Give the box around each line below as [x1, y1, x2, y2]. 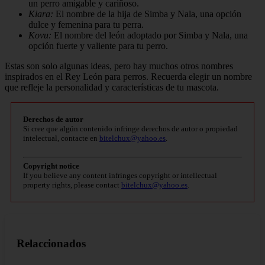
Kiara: [28, 9, 53, 20]
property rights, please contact [23, 180, 121, 190]
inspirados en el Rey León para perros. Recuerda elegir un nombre [5, 72, 252, 82]
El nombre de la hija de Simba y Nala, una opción [53, 9, 241, 20]
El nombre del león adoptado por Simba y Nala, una [51, 30, 248, 41]
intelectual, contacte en [23, 134, 99, 143]
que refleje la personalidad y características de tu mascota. [5, 82, 219, 93]
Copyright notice [23, 161, 79, 171]
